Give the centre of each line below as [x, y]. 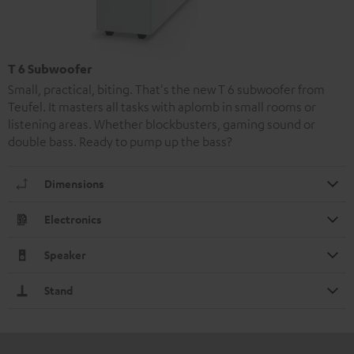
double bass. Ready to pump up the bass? [120, 141]
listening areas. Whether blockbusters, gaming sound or [162, 124]
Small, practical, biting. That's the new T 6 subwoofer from [166, 89]
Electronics [73, 219]
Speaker [65, 254]
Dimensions [74, 183]
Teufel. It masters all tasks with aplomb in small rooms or [162, 106]
